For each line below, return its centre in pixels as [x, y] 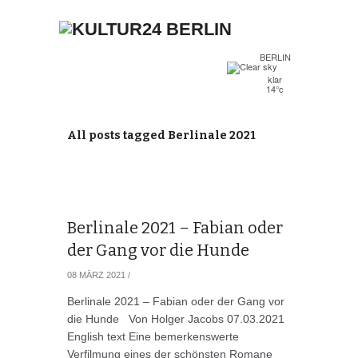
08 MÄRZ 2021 [96, 275]
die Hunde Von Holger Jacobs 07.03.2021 [175, 319]
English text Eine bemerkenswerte [153, 336]
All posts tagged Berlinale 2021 [161, 135]
